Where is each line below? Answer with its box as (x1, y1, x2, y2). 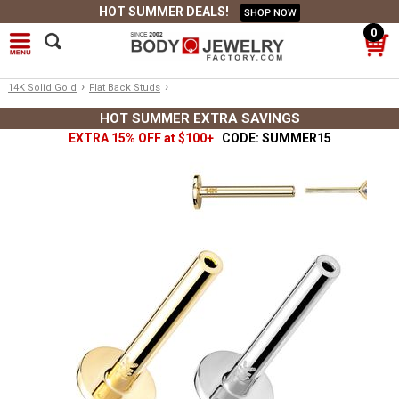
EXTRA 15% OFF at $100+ (68, 131, 216, 145)
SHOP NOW (244, 7, 297, 19)
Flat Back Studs (89, 82, 160, 94)
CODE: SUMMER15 (216, 131, 331, 145)
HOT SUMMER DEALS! (99, 4, 232, 19)
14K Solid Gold (8, 82, 77, 94)
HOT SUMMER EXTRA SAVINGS (99, 110, 300, 126)
